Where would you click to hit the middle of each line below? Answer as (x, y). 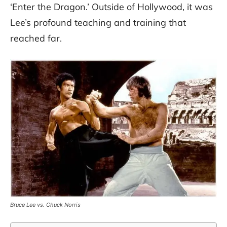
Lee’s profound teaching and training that (98, 22)
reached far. (36, 38)
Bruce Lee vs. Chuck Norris (45, 204)
